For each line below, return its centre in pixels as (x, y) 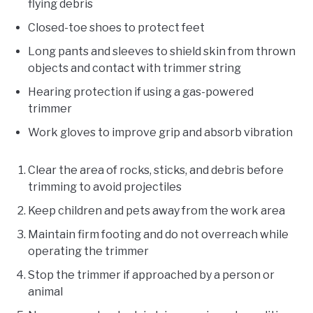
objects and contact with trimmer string (134, 68)
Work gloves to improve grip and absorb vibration (160, 133)
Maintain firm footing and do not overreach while (158, 235)
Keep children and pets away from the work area (156, 211)
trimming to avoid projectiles (105, 187)
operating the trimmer (88, 252)
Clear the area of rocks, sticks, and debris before (156, 170)
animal (45, 292)
